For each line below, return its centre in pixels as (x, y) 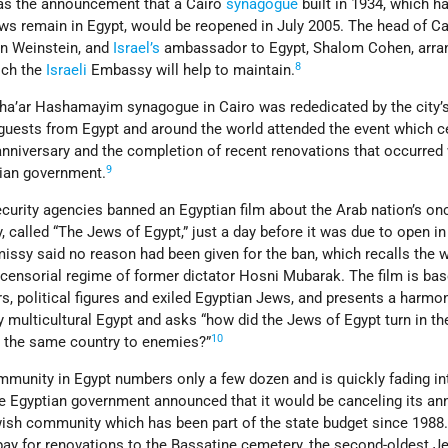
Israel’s (137, 48)
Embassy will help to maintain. (191, 70)
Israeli (67, 70)
